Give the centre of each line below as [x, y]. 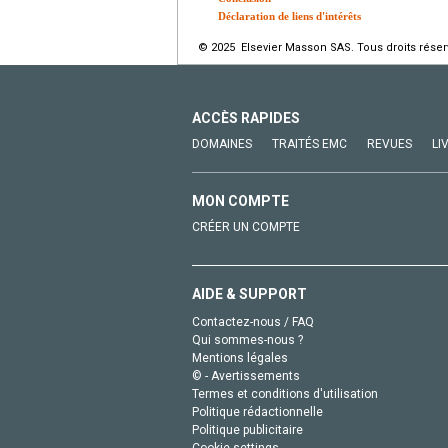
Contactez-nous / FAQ [253, 322]
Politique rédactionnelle [257, 412]
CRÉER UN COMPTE [246, 227]
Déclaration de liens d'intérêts [289, 16]
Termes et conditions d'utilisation [285, 394]
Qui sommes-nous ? [247, 340]
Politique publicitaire [247, 430]
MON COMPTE [240, 201]
